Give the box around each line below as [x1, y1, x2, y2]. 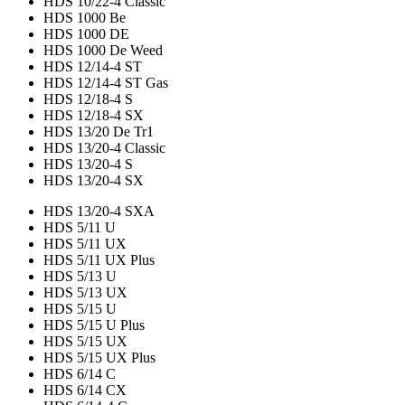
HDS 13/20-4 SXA [43, 203, 155, 220]
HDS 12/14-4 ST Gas [43, 75, 168, 91]
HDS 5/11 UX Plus [43, 252, 155, 268]
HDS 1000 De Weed [43, 42, 163, 59]
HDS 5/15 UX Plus [43, 350, 155, 366]
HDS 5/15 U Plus [43, 317, 145, 334]
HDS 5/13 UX [43, 285, 127, 301]
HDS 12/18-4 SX [43, 108, 144, 124]
